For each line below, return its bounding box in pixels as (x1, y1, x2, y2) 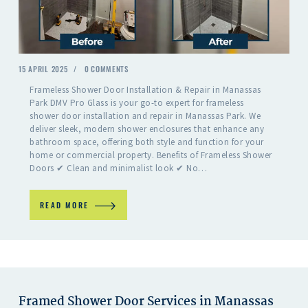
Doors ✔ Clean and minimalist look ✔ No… (30, 162, 208, 175)
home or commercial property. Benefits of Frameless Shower (30, 149, 272, 162)
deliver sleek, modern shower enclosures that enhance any (30, 123, 265, 135)
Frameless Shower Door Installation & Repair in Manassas (30, 84, 261, 96)
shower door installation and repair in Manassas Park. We (30, 110, 261, 122)
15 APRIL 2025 (19, 63, 68, 74)
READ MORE (40, 199, 89, 211)
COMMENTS (91, 63, 129, 74)
